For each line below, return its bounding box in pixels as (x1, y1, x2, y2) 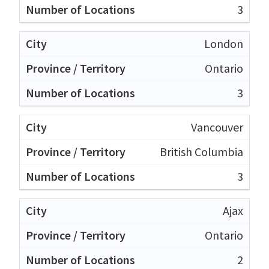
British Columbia (160, 144, 243, 159)
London (204, 35, 243, 51)
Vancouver (191, 119, 243, 134)
